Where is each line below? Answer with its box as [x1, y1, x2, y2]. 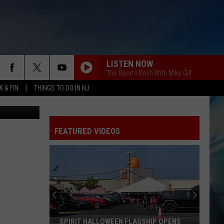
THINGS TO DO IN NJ [34, 84, 89, 92]
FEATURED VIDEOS [54, 126, 120, 136]
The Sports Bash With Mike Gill [106, 68, 191, 77]
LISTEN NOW [106, 58, 153, 69]
